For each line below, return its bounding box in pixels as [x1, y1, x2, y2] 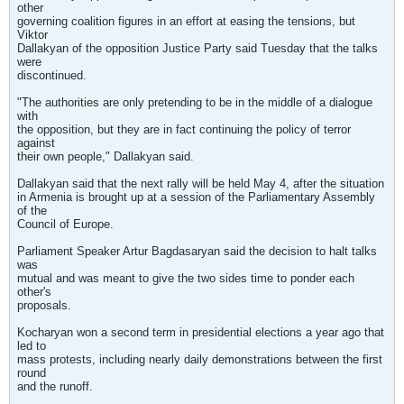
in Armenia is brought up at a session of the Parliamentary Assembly [17, 190, 375, 204]
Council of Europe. [17, 217, 114, 231]
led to [17, 339, 46, 353]
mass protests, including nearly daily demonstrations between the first [17, 353, 382, 366]
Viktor [17, 28, 48, 41]
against [17, 136, 55, 150]
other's [17, 285, 51, 298]
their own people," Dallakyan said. [17, 150, 194, 163]
